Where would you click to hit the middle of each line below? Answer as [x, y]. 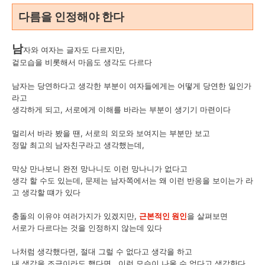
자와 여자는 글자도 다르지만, [75, 49]
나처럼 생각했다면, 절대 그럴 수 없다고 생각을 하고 [102, 251]
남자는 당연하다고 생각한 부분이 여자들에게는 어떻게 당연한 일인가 [132, 85]
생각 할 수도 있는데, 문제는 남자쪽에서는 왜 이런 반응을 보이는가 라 [132, 180]
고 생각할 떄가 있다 [46, 192]
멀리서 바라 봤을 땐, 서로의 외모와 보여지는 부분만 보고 [111, 133]
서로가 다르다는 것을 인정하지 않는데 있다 [87, 227]
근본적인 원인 [163, 216]
